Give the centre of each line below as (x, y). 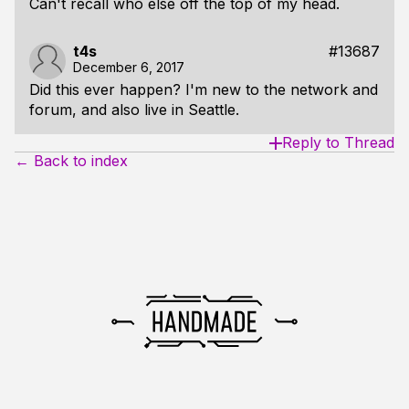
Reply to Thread (338, 142)
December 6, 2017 (129, 67)
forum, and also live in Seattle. (134, 110)
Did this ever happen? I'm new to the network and (204, 89)
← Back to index (71, 161)
